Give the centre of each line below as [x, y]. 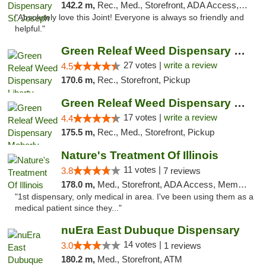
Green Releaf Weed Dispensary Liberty [239, 51]
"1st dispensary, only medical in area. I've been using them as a [134, 197]
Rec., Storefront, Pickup [143, 80]
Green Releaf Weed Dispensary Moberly [239, 103]
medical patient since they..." [68, 208]
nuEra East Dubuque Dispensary [150, 230]
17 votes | [143, 117]
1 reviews [182, 246]
